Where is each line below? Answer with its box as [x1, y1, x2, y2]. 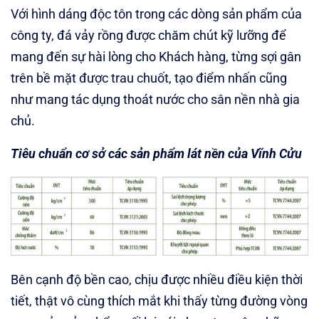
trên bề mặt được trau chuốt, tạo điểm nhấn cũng [11, 70, 287, 86]
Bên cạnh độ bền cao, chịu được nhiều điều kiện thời [11, 271, 303, 287]
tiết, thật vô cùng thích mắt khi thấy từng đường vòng [11, 293, 308, 308]
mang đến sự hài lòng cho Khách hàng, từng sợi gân [11, 49, 301, 65]
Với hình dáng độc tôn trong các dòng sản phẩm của [11, 6, 302, 22]
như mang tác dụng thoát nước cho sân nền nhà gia [11, 92, 300, 108]
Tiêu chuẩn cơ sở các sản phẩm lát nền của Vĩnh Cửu [11, 146, 302, 162]
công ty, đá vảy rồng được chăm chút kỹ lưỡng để [11, 28, 286, 43]
